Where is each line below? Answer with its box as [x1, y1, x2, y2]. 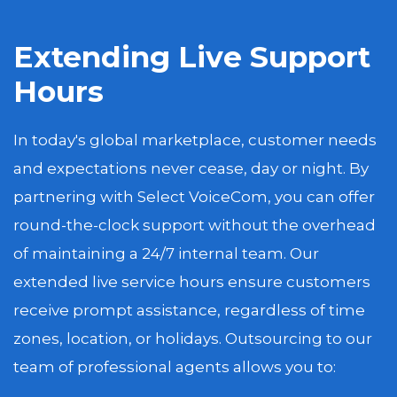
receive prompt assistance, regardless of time [13, 301, 365, 320]
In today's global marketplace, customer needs [13, 131, 377, 150]
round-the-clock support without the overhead [13, 216, 376, 235]
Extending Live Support [13, 38, 370, 74]
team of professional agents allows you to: [13, 358, 336, 377]
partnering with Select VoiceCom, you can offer [13, 188, 375, 206]
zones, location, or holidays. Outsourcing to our [13, 330, 372, 348]
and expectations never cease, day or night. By [13, 160, 369, 178]
